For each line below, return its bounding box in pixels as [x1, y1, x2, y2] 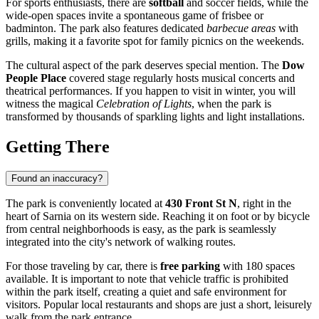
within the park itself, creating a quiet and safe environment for [6, 285, 286, 298]
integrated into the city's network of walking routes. [6, 235, 236, 248]
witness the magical [6, 97, 96, 110]
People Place [6, 71, 66, 84]
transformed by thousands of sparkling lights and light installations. [6, 110, 305, 122]
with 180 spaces [220, 259, 295, 272]
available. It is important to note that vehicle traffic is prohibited [6, 272, 288, 285]
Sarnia [43, 209, 71, 222]
